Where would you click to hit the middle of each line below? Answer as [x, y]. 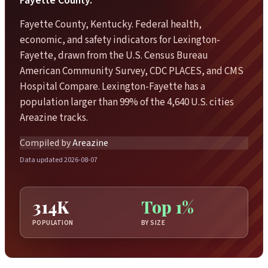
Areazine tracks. [54, 118]
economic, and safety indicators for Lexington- [120, 40]
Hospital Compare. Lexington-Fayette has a [112, 87]
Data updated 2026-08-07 [59, 160]
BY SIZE [153, 223]
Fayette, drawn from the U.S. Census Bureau [114, 56]
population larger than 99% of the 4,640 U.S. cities [127, 103]
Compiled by [45, 143]
